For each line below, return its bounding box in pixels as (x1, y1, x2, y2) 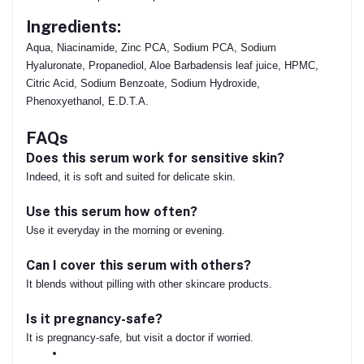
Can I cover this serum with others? (26, 257, 251, 273)
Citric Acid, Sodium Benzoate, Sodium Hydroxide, (26, 76, 260, 89)
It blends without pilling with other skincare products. (26, 277, 272, 290)
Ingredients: (26, 16, 121, 37)
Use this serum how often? (26, 203, 197, 219)
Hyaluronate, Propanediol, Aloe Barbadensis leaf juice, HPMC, (26, 58, 318, 71)
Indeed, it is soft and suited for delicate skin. (26, 170, 236, 183)
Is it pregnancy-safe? (26, 310, 162, 327)
